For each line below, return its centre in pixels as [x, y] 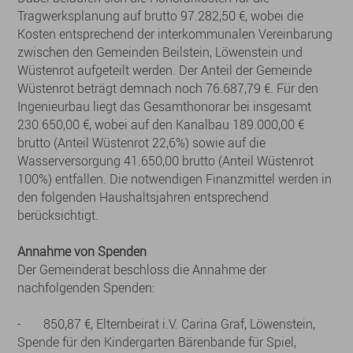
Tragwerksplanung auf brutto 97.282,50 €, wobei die [161, 16]
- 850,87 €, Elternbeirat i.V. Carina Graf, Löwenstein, [167, 324]
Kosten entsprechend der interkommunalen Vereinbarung [175, 34]
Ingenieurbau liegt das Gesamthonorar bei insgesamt [165, 106]
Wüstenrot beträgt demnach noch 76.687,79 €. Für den [168, 88]
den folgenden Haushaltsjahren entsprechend [143, 197]
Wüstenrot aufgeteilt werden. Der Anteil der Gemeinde [165, 70]
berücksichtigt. [58, 215]
